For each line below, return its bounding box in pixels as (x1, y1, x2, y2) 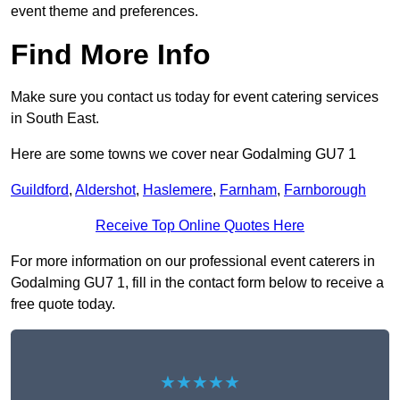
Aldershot (75, 182, 136, 198)
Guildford (11, 182, 69, 198)
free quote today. (11, 296, 115, 312)
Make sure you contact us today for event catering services (11, 89, 379, 105)
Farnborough (284, 182, 366, 198)
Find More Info (11, 38, 211, 71)
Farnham (220, 182, 277, 198)
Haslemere (143, 182, 212, 198)
